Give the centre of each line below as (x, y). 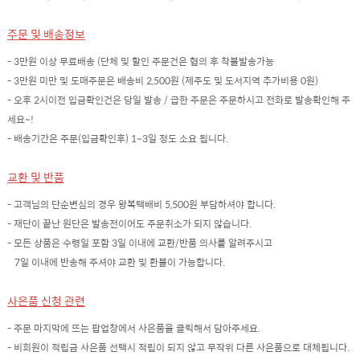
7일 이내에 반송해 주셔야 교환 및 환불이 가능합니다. (116, 262)
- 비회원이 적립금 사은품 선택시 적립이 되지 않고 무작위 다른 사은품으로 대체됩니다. (178, 348)
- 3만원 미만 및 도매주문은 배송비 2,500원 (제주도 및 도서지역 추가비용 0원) (162, 81)
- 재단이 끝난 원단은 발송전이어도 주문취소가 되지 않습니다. (129, 224)
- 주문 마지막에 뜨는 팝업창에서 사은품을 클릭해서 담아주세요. (133, 328)
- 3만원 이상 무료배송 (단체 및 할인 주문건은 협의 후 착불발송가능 (140, 61)
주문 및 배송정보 (46, 33)
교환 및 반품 (35, 176)
